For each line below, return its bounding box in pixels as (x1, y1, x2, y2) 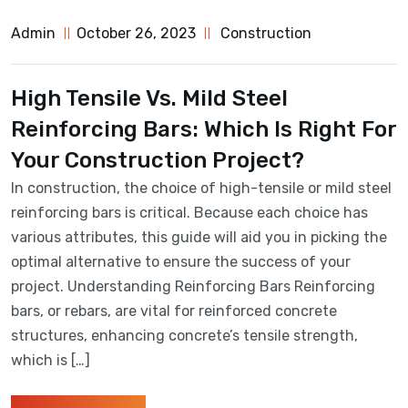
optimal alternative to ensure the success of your (11, 252, 351, 270)
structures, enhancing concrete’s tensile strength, (11, 326, 358, 344)
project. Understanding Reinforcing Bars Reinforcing (11, 277, 375, 295)
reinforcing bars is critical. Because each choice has (11, 203, 368, 221)
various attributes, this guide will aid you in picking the (11, 228, 387, 246)
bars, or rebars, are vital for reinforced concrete (11, 301, 337, 320)
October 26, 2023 (76, 24, 197, 42)
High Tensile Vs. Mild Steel (11, 85, 288, 111)
